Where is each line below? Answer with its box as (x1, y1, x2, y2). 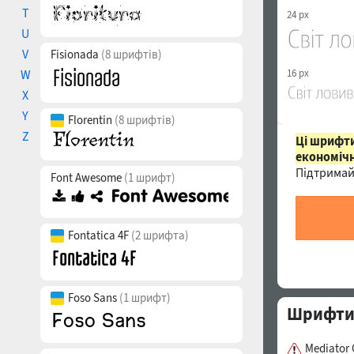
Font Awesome (51, 170, 124, 185)
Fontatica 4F (68, 228, 131, 243)
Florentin (68, 112, 115, 127)
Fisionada (51, 47, 101, 62)
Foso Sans (68, 290, 119, 305)
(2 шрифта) (131, 228, 189, 243)
